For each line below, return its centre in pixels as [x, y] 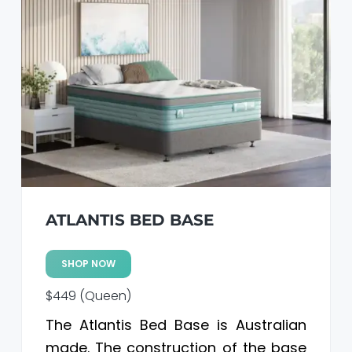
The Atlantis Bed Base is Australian [176, 325]
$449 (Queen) [88, 296]
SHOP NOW [88, 264]
